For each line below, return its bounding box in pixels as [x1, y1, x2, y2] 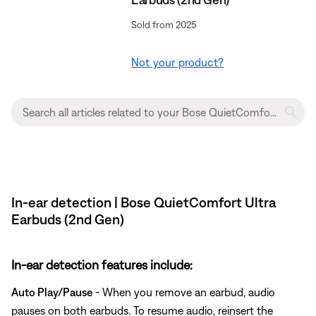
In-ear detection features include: [11, 257, 193, 272]
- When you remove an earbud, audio [92, 285, 275, 298]
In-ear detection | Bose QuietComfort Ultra [11, 193, 276, 210]
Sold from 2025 [131, 18, 197, 30]
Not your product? [131, 55, 224, 68]
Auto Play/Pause [11, 285, 92, 298]
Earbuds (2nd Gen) [11, 210, 124, 227]
